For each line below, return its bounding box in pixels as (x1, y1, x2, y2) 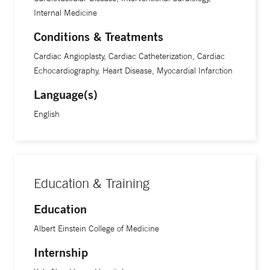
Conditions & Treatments (34, 29, 163, 45)
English (34, 108, 60, 120)
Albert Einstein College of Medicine (34, 223, 159, 234)
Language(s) (34, 87, 98, 102)
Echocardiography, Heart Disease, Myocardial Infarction (34, 65, 233, 77)
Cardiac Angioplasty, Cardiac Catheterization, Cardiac (34, 51, 225, 62)
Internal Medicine (34, 7, 97, 19)
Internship (34, 245, 88, 260)
